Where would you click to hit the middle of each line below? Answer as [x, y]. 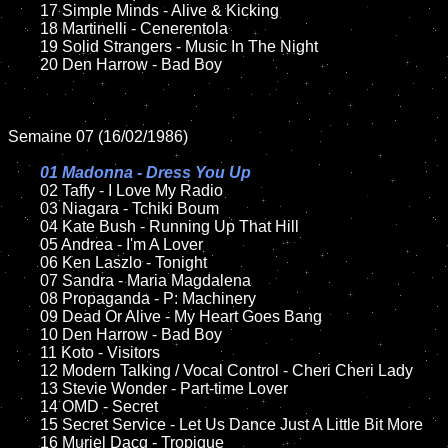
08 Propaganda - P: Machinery [24, 298]
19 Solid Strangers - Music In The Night [24, 46]
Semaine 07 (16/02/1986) [98, 136]
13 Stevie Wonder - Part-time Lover [24, 388]
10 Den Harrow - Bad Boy [24, 334]
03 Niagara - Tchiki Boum [24, 208]
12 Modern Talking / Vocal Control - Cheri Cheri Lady [24, 370]
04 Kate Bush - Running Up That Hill [24, 226]
